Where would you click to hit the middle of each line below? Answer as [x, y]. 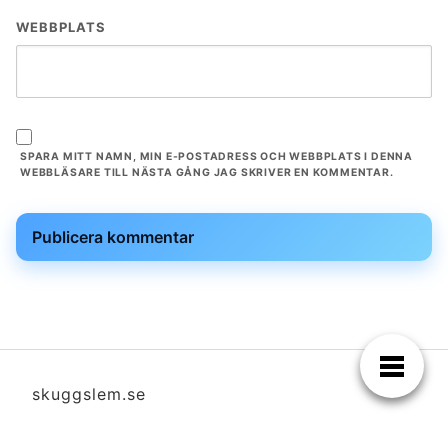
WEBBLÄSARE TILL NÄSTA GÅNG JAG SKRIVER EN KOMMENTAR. [207, 173]
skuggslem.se [89, 394]
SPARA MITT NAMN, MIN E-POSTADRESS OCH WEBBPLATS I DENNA [216, 157]
